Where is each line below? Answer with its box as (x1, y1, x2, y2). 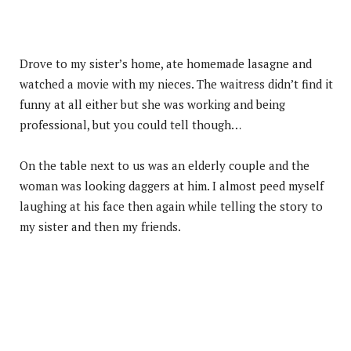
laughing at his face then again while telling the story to (20, 197, 323, 214)
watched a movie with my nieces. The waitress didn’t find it (20, 75, 333, 92)
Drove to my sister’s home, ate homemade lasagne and (20, 55, 312, 71)
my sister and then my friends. (20, 218, 181, 234)
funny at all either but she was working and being (20, 96, 285, 112)
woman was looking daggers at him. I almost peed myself (20, 177, 324, 194)
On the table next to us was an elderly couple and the (20, 157, 309, 173)
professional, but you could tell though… (20, 116, 241, 132)
